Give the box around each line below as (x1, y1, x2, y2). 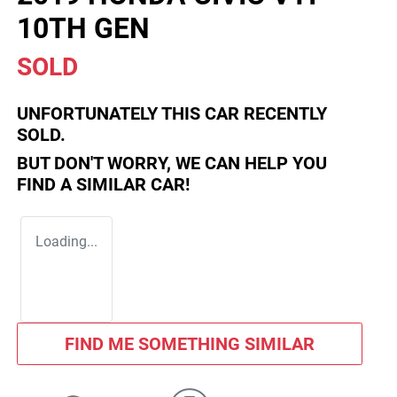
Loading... (35, 233, 97, 251)
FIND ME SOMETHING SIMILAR (64, 333, 315, 355)
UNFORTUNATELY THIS (17, 103, 205, 125)
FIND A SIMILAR (17, 174, 151, 196)
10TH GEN (17, 12, 150, 46)
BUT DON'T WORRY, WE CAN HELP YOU (17, 152, 327, 175)
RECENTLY (239, 103, 327, 125)
